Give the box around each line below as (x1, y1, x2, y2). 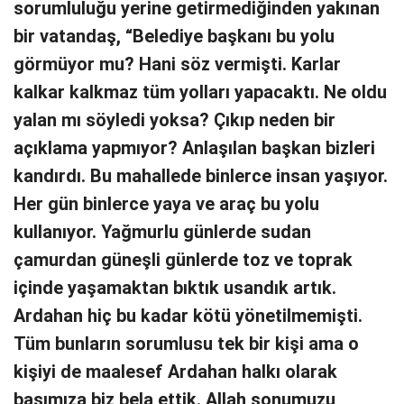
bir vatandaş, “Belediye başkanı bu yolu (14, 25, 335, 47)
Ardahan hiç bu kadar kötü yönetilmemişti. (14, 305, 363, 326)
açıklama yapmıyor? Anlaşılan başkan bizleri (14, 137, 375, 159)
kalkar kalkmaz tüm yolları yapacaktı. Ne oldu (14, 81, 387, 103)
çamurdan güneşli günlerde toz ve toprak (14, 249, 353, 271)
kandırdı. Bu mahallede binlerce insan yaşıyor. (14, 165, 388, 187)
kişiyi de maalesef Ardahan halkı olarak (14, 361, 337, 382)
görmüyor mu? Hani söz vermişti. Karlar (14, 53, 341, 75)
